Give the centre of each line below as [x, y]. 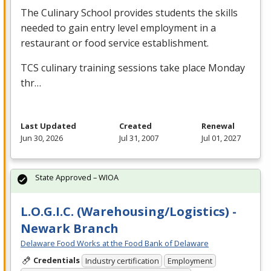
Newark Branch [70, 228]
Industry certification [122, 261]
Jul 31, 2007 [139, 138]
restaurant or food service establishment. [115, 43]
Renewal [218, 126]
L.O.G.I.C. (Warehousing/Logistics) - [129, 211]
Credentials [56, 260]
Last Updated [48, 126]
